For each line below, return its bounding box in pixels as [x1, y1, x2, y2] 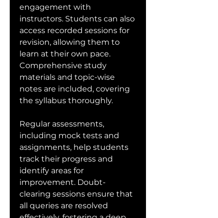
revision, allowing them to [19, 37, 120, 47]
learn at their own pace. [19, 49, 110, 58]
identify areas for [19, 166, 84, 175]
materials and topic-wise [19, 73, 115, 82]
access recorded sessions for [19, 26, 129, 35]
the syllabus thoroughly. [19, 96, 113, 105]
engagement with [19, 2, 91, 12]
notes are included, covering [19, 84, 130, 93]
